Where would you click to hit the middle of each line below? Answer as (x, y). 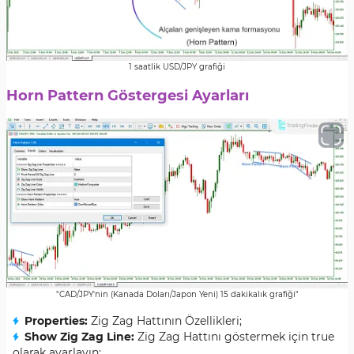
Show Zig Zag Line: (79, 337)
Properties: (56, 321)
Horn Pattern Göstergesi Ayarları (128, 96)
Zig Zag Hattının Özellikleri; (165, 321)
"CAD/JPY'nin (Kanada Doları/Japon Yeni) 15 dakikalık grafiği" (177, 294)
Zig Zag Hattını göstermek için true (234, 337)
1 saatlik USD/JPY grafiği (177, 67)
